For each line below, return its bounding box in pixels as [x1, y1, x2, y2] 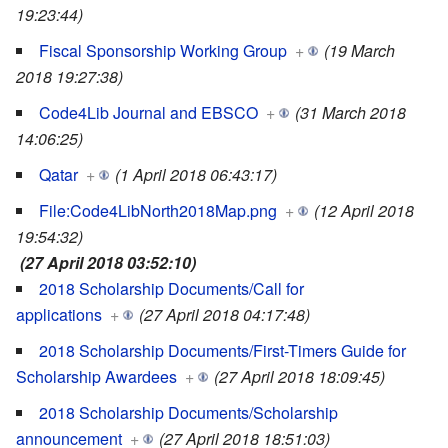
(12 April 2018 [314, 199, 414, 223]
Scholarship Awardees [16, 365, 177, 389]
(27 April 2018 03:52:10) [20, 251, 196, 275]
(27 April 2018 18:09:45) [214, 365, 385, 389]
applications [16, 303, 102, 327]
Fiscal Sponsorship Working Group [39, 39, 287, 63]
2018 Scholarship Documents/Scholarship [39, 401, 338, 425]
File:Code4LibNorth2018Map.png [39, 199, 277, 223]
